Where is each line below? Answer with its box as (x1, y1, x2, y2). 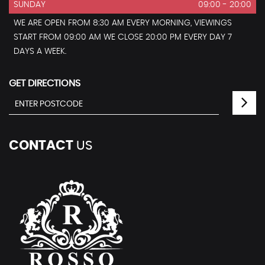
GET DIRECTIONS (9, 78, 80, 88)
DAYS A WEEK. (14, 47, 66, 56)
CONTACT (9, 138, 73, 152)
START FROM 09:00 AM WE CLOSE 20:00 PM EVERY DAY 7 (14, 33, 232, 41)
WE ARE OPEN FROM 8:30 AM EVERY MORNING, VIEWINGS (14, 18, 232, 27)
